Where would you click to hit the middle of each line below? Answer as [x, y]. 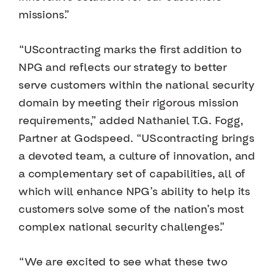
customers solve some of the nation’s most [131, 210]
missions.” [44, 15]
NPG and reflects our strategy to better [123, 68]
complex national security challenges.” [122, 228]
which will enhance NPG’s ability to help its [135, 192]
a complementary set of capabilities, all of [132, 174]
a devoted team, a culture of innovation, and [137, 157]
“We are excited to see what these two [123, 262]
